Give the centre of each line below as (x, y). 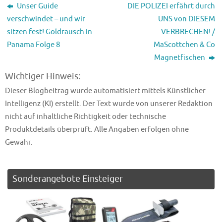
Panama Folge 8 (34, 45)
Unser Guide (37, 6)
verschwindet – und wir (46, 19)
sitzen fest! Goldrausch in (50, 32)
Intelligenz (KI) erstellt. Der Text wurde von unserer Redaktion (109, 104)
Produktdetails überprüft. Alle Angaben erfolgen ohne (97, 130)
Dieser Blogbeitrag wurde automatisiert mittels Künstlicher (105, 91)
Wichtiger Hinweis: (43, 77)
